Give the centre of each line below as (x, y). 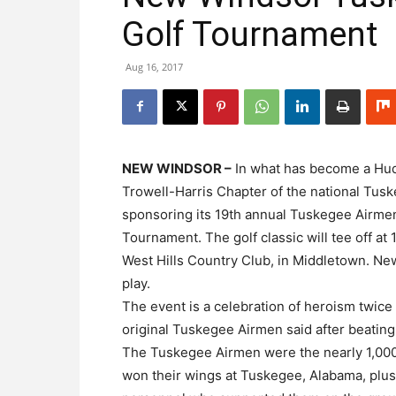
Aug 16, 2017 (154, 66)
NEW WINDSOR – (177, 168)
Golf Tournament (250, 34)
